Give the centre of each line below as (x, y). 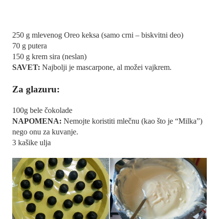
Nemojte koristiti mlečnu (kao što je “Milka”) (133, 121)
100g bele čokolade (42, 110)
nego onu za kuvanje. (45, 131)
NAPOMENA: (38, 121)
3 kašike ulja (32, 142)
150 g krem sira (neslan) (49, 56)
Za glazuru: (36, 89)
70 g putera (30, 45)
